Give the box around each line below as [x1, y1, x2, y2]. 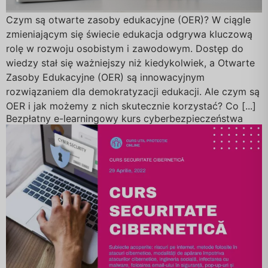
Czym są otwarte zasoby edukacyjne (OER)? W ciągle [6, 13, 251, 26]
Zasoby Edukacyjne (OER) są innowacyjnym [6, 71, 205, 83]
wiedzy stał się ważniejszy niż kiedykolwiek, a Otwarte [6, 56, 255, 69]
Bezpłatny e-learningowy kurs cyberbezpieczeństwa [6, 112, 243, 124]
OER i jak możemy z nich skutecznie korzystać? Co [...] [6, 99, 256, 112]
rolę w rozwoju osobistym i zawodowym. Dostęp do [6, 42, 243, 54]
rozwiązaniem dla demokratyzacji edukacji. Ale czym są [6, 85, 260, 98]
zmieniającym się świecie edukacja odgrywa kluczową [6, 28, 252, 40]
